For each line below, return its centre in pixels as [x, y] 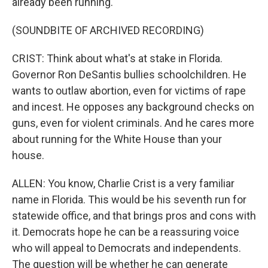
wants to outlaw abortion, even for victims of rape [129, 91]
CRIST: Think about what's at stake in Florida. [117, 58]
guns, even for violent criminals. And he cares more [133, 123]
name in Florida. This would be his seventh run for [129, 200]
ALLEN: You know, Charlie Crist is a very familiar [123, 183]
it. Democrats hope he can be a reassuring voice [126, 232]
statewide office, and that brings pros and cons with [134, 216]
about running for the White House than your [117, 139]
